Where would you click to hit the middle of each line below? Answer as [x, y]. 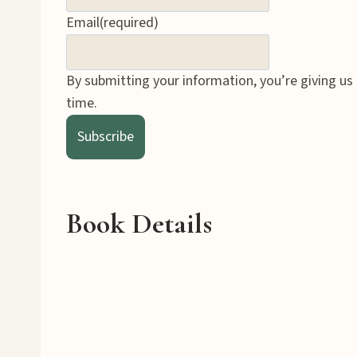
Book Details [139, 223]
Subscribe [106, 136]
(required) [129, 23]
